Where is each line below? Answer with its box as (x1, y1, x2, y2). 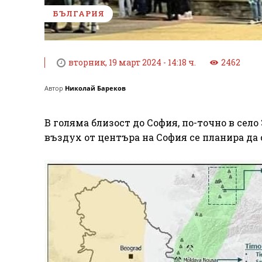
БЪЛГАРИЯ (53, 8, 105, 19)
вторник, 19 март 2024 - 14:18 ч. (68, 57, 196, 68)
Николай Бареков (65, 84, 126, 93)
